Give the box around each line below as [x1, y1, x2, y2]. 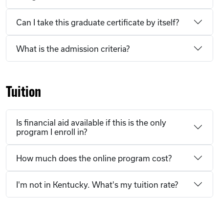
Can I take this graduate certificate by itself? [16, 17, 179, 27]
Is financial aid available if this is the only [16, 118, 166, 128]
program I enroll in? [16, 127, 87, 137]
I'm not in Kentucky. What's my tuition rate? [16, 179, 178, 189]
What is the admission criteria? [16, 44, 130, 53]
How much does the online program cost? [16, 153, 172, 163]
